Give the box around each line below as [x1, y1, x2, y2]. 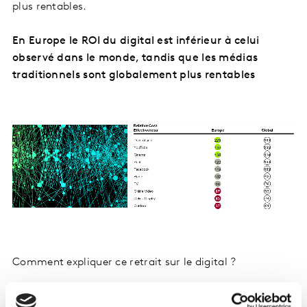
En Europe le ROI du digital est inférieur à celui [12, 35, 260, 47]
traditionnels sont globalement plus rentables [12, 69, 256, 81]
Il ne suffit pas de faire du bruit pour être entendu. [12, 291, 263, 303]
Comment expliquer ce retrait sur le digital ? [12, 257, 239, 269]
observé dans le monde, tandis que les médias [12, 52, 258, 64]
